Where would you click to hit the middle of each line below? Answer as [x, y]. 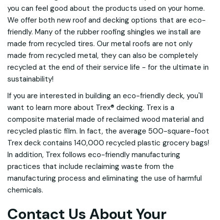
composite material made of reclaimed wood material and [106, 119]
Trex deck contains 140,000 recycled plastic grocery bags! [108, 143]
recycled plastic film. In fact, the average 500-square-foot [108, 131]
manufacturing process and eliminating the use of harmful [105, 178]
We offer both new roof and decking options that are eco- [107, 20]
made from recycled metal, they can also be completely [103, 55]
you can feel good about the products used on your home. [106, 8]
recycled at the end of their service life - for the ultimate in [108, 67]
